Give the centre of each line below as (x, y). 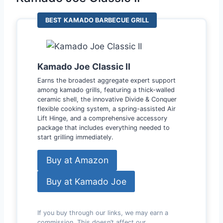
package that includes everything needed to (104, 128)
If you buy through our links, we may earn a (103, 213)
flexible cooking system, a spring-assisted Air (107, 109)
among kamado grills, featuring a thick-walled (106, 90)
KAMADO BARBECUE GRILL (106, 20)
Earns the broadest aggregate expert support (107, 81)
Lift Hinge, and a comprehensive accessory (102, 118)
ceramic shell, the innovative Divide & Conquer (107, 100)
